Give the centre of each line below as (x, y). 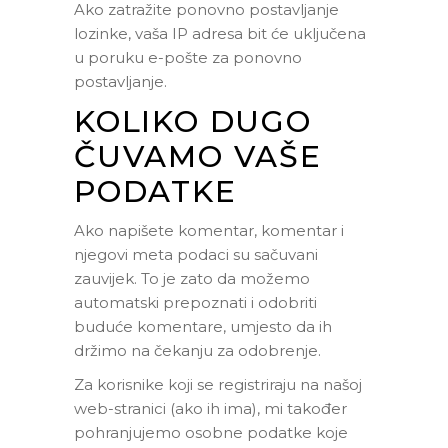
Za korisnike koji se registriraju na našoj (218, 384)
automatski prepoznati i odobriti (195, 302)
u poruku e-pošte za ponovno (188, 57)
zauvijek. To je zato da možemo (192, 278)
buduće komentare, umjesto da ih (203, 326)
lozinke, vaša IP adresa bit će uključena (220, 33)
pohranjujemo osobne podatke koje (211, 432)
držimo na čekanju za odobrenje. (197, 350)
